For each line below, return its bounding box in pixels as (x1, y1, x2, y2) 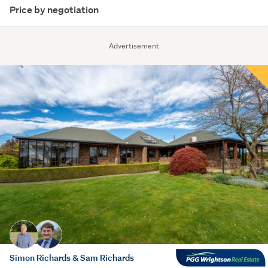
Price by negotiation (10, 4, 99, 16)
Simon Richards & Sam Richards (10, 251, 134, 263)
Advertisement (109, 41, 159, 51)
